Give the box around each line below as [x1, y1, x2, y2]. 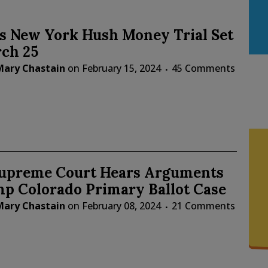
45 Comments [171, 62, 235, 75]
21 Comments [171, 199, 235, 213]
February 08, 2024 [81, 199, 161, 213]
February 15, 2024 [81, 62, 161, 75]
